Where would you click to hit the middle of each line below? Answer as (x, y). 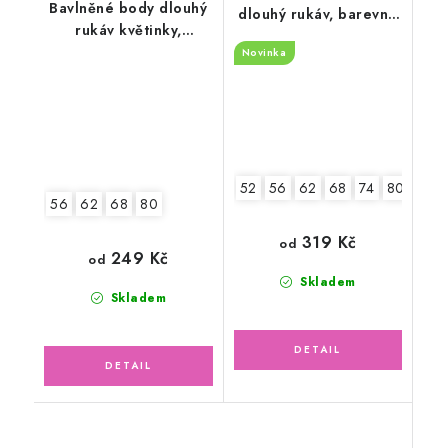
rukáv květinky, (128, 30)
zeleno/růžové (128, 52)
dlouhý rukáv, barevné (318, 14)
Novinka (264, 53)
